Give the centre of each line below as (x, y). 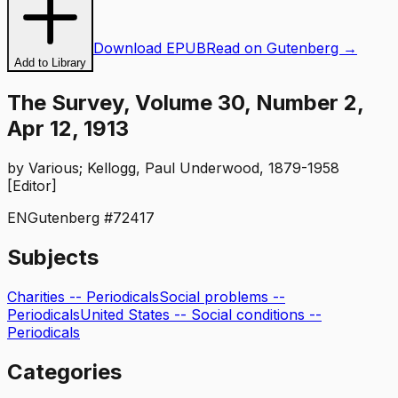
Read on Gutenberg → (282, 48)
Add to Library (50, 63)
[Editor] (32, 185)
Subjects (53, 257)
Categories (64, 371)
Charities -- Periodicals (83, 296)
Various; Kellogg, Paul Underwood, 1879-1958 (184, 167)
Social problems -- (222, 296)
